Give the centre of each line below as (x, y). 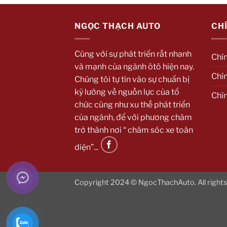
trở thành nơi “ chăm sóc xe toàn (134, 130)
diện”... (87, 147)
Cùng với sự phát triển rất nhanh (133, 54)
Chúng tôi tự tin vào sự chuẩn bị (132, 79)
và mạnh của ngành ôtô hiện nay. (134, 66)
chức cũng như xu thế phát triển (132, 104)
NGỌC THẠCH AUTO (118, 26)
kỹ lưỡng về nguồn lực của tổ (127, 92)
